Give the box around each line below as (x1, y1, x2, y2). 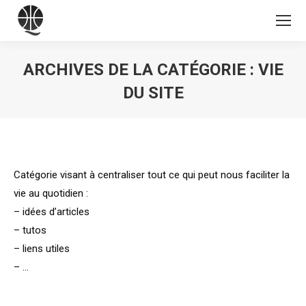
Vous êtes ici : (153, 107, 217, 120)
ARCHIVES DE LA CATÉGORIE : (23, 60, 258, 79)
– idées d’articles (14, 206, 89, 218)
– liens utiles (14, 242, 70, 255)
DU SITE (122, 83, 184, 102)
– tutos (14, 224, 46, 236)
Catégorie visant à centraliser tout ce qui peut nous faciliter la (14, 169, 290, 181)
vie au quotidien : (14, 187, 88, 199)
